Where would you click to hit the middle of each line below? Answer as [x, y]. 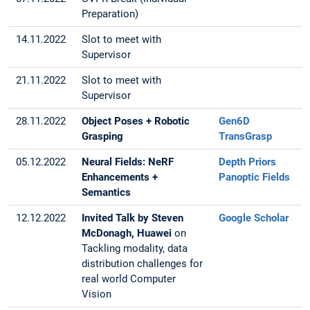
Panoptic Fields [255, 177]
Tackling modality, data [135, 248]
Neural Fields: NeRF [128, 162]
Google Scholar [254, 218]
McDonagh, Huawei [127, 233]
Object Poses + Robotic [136, 121]
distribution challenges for [143, 263]
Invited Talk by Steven [133, 218]
